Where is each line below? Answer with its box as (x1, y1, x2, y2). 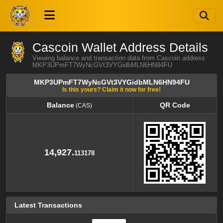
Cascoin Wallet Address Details (32, 40, 208, 54)
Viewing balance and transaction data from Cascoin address (32, 55, 205, 62)
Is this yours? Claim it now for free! (62, 86, 161, 93)
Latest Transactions (14, 201, 82, 209)
